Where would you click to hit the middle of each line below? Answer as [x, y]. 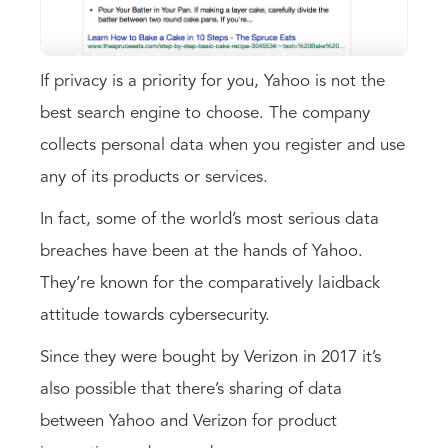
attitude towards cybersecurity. [155, 316]
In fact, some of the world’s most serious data [209, 220]
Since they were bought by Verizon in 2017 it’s [210, 358]
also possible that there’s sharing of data [191, 390]
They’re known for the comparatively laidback [210, 284]
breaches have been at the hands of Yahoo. [201, 252]
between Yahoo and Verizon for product [188, 422]
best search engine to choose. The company [205, 114]
